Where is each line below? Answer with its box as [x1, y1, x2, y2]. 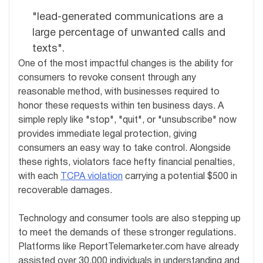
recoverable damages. [18, 186, 112, 195]
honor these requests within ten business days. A [18, 102, 224, 110]
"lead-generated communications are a [32, 12, 223, 22]
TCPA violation [60, 172, 123, 181]
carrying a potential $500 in [123, 172, 237, 181]
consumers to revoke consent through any [18, 73, 196, 82]
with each [18, 172, 60, 181]
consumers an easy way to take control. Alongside [18, 144, 231, 153]
